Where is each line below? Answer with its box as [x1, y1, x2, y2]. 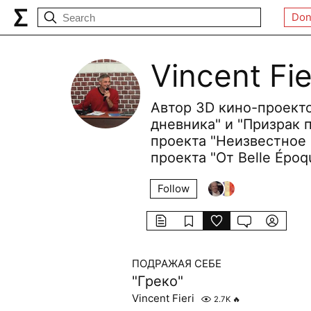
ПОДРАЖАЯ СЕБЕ [131, 257, 221, 270]
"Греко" [131, 273, 183, 289]
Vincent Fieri [131, 292, 194, 305]
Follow [158, 182, 190, 195]
